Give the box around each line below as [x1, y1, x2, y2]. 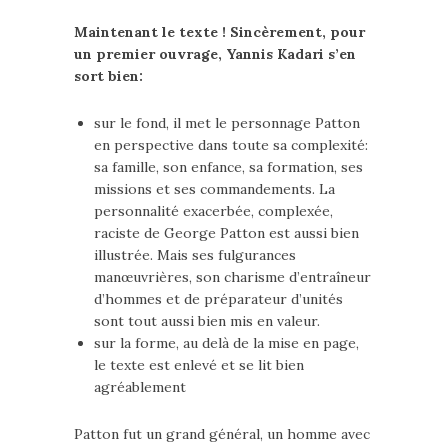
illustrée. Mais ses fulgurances [94, 246, 296, 264]
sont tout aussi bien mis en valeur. [94, 312, 320, 330]
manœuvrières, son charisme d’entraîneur [94, 268, 371, 286]
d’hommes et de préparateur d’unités [94, 290, 343, 308]
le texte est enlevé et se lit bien [94, 356, 304, 374]
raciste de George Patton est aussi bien [94, 224, 359, 242]
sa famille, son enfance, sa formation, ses [94, 158, 363, 176]
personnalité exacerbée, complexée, [94, 202, 333, 220]
